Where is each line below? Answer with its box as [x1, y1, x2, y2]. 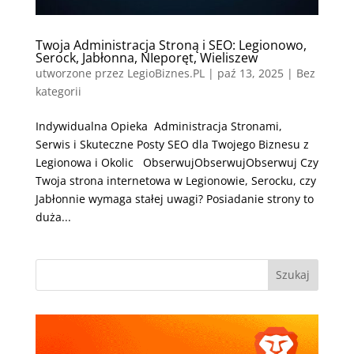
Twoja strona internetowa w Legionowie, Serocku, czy [35, 172, 316, 188]
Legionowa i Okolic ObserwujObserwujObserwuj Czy [35, 154, 318, 170]
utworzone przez [35, 65, 127, 81]
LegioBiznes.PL [126, 65, 205, 81]
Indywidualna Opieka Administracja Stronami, [35, 118, 282, 134]
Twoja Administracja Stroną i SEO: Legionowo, [35, 36, 307, 54]
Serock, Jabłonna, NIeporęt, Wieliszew [35, 48, 258, 66]
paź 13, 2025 [217, 65, 284, 81]
